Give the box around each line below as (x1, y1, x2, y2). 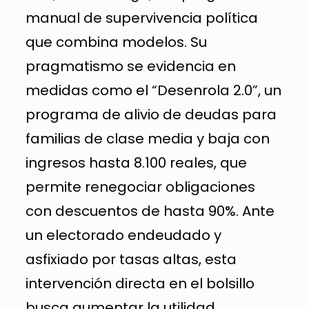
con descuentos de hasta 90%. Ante (25, 201, 275, 221)
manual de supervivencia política (25, 8, 258, 28)
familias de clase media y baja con (25, 128, 270, 148)
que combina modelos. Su (25, 32, 207, 52)
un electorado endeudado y (25, 225, 221, 245)
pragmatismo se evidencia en (25, 56, 236, 76)
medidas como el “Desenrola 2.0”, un (25, 80, 281, 100)
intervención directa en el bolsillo (25, 273, 255, 293)
